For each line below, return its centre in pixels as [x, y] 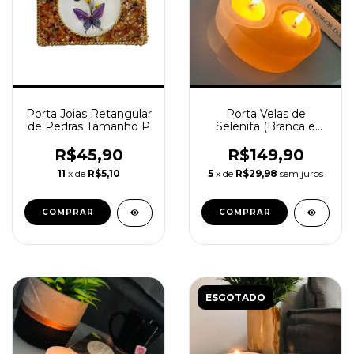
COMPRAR [68, 213]
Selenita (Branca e [265, 127]
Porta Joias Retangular [88, 114]
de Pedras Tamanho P [88, 127]
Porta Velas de [265, 114]
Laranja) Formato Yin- [265, 139]
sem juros [301, 174]
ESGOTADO [235, 298]
